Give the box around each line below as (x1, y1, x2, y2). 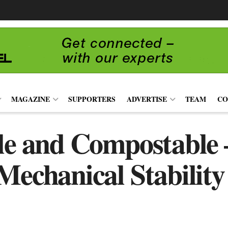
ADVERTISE (127, 94, 167, 104)
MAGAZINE (11, 94, 50, 104)
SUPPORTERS (68, 94, 116, 104)
